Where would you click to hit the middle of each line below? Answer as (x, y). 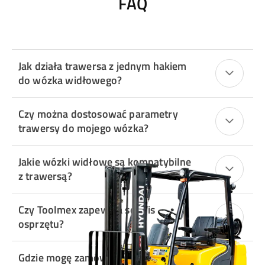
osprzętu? (41, 224)
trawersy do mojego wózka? (83, 128)
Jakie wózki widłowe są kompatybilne (105, 162)
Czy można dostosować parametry (98, 114)
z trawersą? (45, 176)
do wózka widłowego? (70, 80)
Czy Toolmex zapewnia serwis (87, 210)
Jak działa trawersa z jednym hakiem (103, 66)
